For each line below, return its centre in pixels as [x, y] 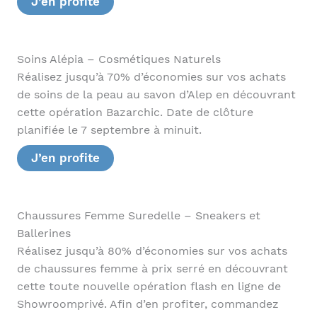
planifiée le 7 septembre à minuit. [109, 130]
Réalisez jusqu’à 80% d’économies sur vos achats [152, 252]
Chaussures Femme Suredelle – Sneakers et [138, 216]
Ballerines [44, 234]
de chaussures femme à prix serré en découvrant [152, 269]
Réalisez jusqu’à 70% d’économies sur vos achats [151, 77]
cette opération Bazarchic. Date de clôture [135, 112]
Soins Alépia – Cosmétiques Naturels [119, 59]
